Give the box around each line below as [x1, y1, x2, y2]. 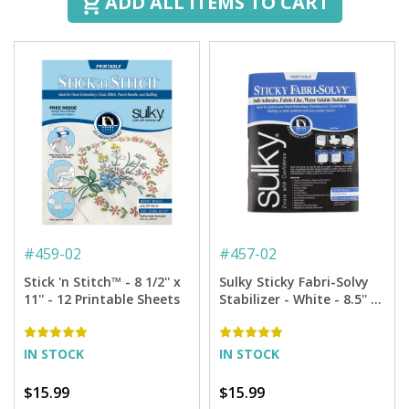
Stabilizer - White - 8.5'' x [219, 289, 378, 308]
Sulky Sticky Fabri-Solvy [219, 272, 369, 290]
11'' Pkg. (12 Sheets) [219, 307, 342, 325]
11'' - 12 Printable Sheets [57, 289, 180, 308]
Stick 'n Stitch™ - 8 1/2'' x [24, 272, 181, 290]
